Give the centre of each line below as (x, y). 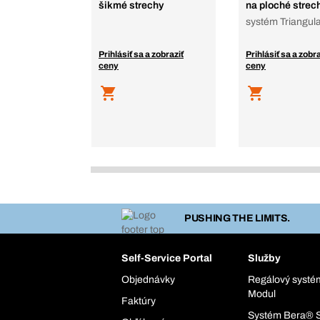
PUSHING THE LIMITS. (237, 219)
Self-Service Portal (167, 259)
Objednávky (148, 280)
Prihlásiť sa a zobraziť (141, 55)
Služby (265, 259)
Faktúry (139, 301)
